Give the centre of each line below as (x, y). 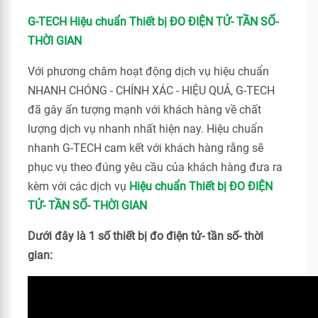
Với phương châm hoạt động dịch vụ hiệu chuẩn (148, 71)
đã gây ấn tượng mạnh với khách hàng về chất (144, 110)
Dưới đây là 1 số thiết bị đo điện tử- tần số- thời (146, 236)
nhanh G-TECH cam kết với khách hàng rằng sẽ (146, 148)
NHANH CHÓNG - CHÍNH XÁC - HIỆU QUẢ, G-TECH (151, 91)
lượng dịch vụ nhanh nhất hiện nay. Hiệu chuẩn (146, 129)
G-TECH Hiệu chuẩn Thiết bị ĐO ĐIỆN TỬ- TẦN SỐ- (153, 22)
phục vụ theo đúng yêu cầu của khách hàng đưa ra (155, 167)
